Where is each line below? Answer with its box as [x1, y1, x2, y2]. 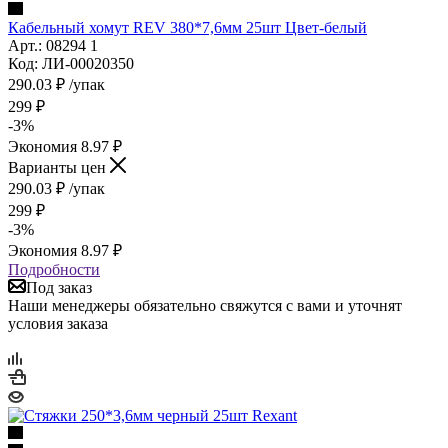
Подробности [8, 260, 100, 278]
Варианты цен [8, 158, 110, 176]
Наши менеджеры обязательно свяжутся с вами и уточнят [8, 296, 402, 314]
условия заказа [8, 314, 108, 332]
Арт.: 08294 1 [8, 36, 98, 54]
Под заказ [26, 278, 92, 296]
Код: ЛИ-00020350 [8, 54, 134, 72]
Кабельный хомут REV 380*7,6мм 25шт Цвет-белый [8, 18, 367, 36]
